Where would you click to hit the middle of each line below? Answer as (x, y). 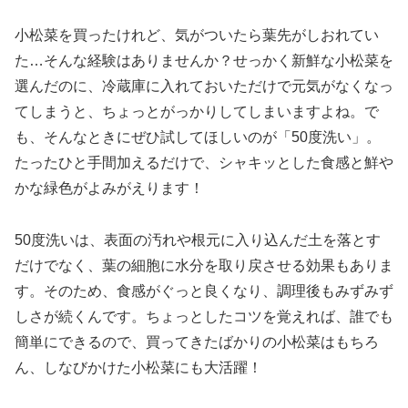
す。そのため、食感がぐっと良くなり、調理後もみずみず (204, 291)
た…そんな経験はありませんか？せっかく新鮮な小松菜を (204, 61)
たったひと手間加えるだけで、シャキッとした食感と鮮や (204, 163)
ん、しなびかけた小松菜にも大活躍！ (138, 367)
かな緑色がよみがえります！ (109, 189)
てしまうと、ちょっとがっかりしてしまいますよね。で (197, 112)
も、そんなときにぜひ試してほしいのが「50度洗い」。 (198, 138)
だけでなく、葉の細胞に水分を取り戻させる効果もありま (204, 265)
